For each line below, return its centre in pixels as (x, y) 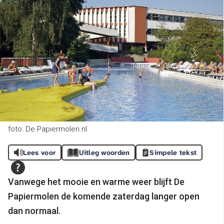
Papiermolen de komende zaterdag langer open (104, 196)
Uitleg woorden (104, 152)
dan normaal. (34, 210)
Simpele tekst (173, 152)
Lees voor (39, 152)
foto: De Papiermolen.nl (47, 129)
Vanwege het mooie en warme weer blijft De (96, 181)
